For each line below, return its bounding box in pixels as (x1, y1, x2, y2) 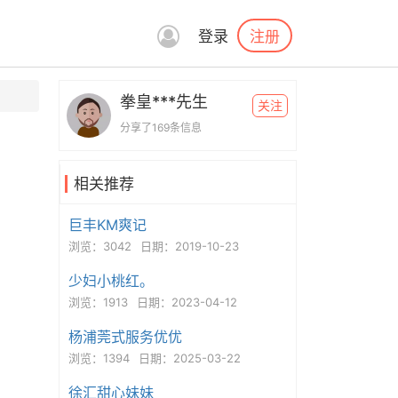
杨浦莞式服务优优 (68, 328, 182, 346)
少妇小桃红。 (68, 272, 154, 290)
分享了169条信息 (119, 121, 202, 134)
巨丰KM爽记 (68, 216, 147, 234)
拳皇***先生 (119, 92, 208, 111)
